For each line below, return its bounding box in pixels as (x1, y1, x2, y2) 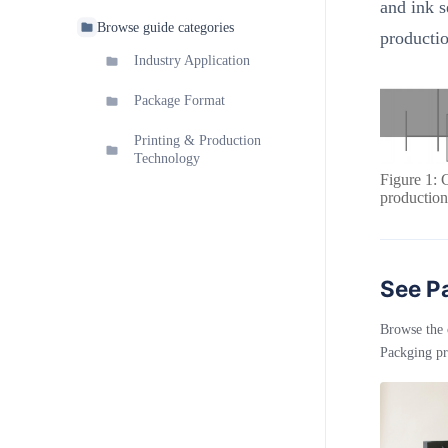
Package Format (134, 93, 225, 109)
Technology (134, 151, 200, 167)
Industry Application (134, 53, 250, 69)
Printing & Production (134, 133, 261, 149)
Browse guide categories (97, 19, 234, 35)
